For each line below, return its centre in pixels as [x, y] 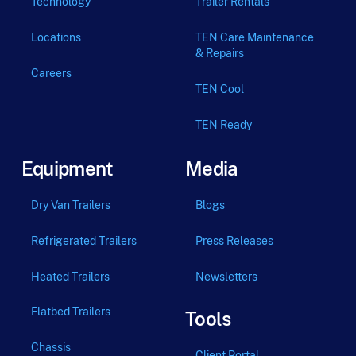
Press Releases [234, 240]
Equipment [67, 168]
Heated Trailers [71, 276]
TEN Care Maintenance [254, 37]
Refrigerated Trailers [84, 240]
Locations [56, 37]
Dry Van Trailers [71, 204]
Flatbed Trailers [71, 311]
